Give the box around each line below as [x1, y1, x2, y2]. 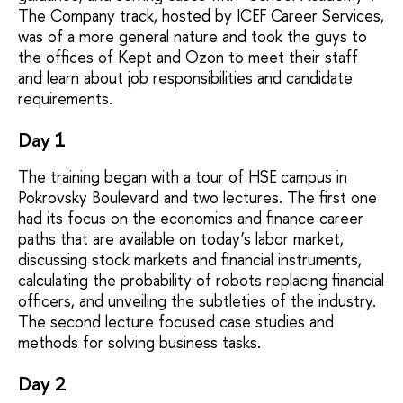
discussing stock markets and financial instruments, [18, 247, 362, 271]
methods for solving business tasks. [18, 330, 261, 354]
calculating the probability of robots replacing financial [18, 268, 384, 291]
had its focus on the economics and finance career [18, 206, 363, 229]
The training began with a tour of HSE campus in [18, 165, 347, 188]
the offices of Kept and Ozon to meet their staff [18, 45, 358, 68]
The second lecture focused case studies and [18, 309, 334, 333]
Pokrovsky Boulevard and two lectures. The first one [18, 185, 377, 209]
